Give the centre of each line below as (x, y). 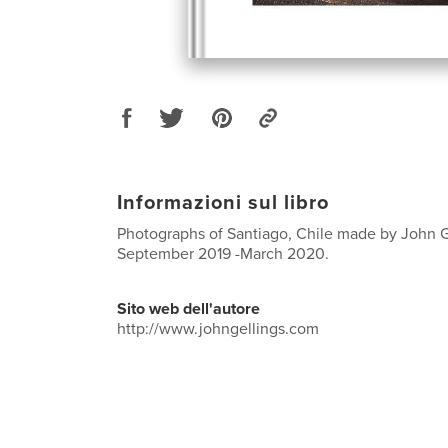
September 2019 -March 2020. (223, 253)
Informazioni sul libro (223, 202)
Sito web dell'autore (188, 308)
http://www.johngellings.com (218, 328)
